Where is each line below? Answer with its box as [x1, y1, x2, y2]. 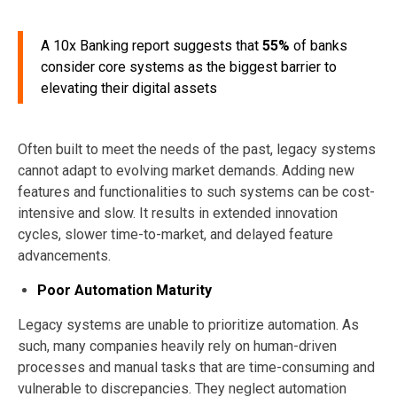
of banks [290, 36, 347, 54]
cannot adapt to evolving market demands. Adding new [18, 161, 354, 179]
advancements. [18, 246, 111, 264]
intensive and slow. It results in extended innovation [18, 204, 338, 222]
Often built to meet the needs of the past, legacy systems [18, 140, 376, 158]
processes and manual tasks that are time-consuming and [18, 358, 375, 376]
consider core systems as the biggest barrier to [41, 58, 337, 75]
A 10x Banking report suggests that [41, 36, 262, 54]
